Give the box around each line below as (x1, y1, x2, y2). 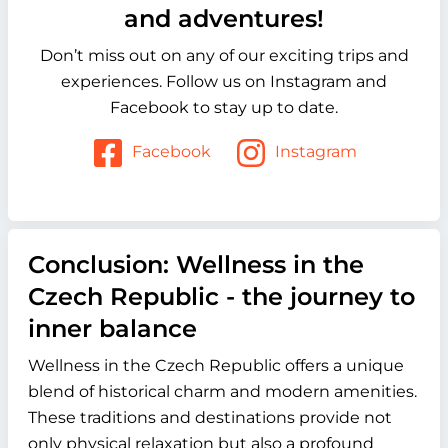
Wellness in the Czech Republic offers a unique (28, 356, 404, 376)
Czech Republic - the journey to (28, 282, 415, 312)
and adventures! (124, 4, 324, 34)
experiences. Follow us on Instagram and (61, 72, 387, 92)
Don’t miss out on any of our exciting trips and (39, 46, 409, 66)
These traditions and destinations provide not (28, 408, 392, 428)
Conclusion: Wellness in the (28, 250, 364, 280)
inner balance (28, 314, 197, 344)
